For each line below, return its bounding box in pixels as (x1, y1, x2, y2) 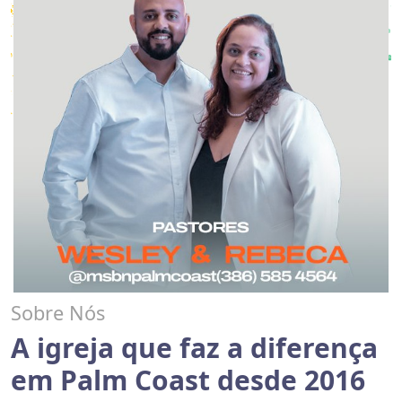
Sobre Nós (11, 299, 105, 326)
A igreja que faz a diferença (11, 328, 378, 366)
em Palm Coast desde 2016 (11, 361, 365, 398)
